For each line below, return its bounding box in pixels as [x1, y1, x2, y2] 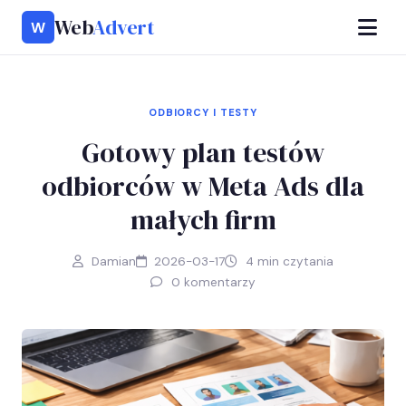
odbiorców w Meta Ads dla [42, 168, 364, 205]
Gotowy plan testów [82, 134, 324, 171]
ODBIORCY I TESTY [148, 106, 258, 119]
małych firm [130, 201, 276, 238]
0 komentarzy [167, 275, 256, 290]
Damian [87, 254, 136, 269]
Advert [92, 13, 155, 41]
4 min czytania [242, 254, 334, 269]
